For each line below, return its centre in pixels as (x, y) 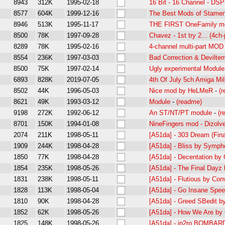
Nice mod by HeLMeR (181, 91)
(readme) (189, 102)
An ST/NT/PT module (181, 113)
